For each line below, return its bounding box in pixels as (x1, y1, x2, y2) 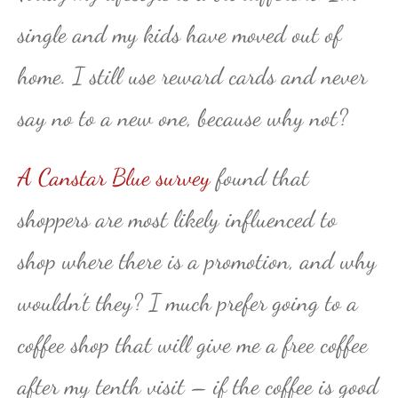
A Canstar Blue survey (18, 162, 211, 192)
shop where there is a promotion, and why (18, 245, 377, 275)
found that (211, 162, 309, 192)
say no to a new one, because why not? (18, 102, 348, 132)
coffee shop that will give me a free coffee (18, 329, 368, 359)
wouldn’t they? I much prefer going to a (18, 287, 358, 317)
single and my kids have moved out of (18, 19, 341, 49)
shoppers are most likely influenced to (18, 203, 337, 234)
